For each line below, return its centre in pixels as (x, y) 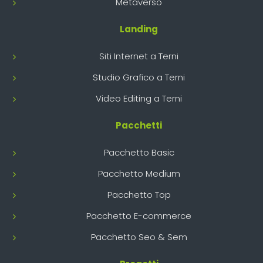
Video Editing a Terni (139, 98)
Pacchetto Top (139, 194)
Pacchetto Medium (139, 173)
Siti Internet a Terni (139, 56)
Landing (139, 29)
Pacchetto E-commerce (139, 215)
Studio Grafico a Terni (139, 77)
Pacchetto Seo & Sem (139, 237)
